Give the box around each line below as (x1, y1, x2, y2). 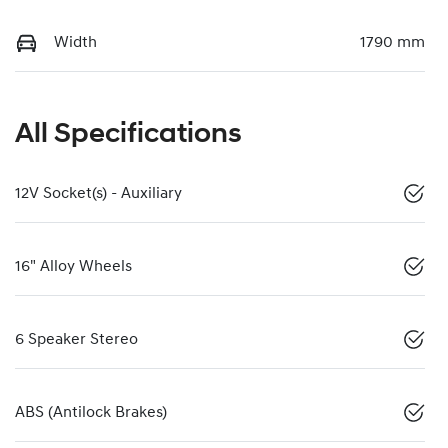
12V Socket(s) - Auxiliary (15, 185, 182, 202)
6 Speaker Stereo (15, 331, 138, 348)
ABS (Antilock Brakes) (15, 404, 167, 421)
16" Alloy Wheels (15, 258, 132, 275)
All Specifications (15, 120, 242, 149)
